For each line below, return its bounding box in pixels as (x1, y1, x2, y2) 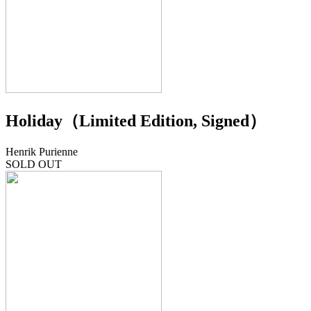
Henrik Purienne (6, 146, 78, 158)
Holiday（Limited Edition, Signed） (6, 112, 266, 131)
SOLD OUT (6, 158, 62, 171)
